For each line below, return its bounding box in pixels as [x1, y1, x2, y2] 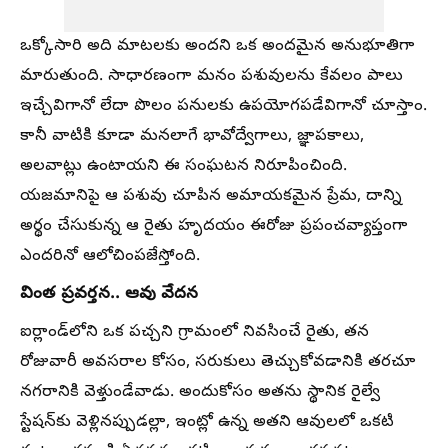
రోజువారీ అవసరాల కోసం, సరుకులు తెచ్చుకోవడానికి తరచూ [20, 352, 416, 374]
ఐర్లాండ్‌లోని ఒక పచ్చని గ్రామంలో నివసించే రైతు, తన [20, 322, 369, 344]
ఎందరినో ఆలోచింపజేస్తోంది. [20, 246, 200, 268]
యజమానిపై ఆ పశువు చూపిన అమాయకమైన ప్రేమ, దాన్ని [20, 186, 402, 208]
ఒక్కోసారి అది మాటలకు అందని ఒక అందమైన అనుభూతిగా [20, 36, 415, 58]
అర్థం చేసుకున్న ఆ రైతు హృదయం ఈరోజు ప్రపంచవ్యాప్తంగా [20, 216, 408, 238]
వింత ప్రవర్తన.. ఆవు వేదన [20, 283, 198, 306]
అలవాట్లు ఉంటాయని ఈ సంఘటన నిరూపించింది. [20, 156, 347, 178]
